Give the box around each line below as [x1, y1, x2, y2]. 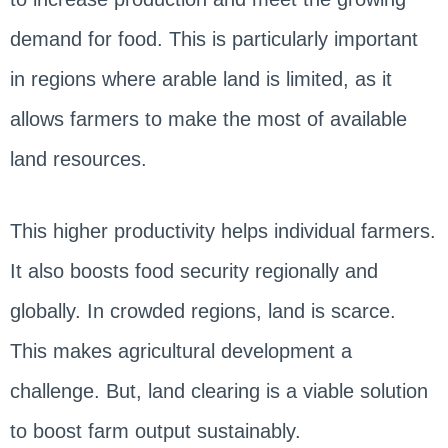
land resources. [9, 147, 147, 170]
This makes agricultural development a [9, 339, 352, 362]
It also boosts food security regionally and [9, 259, 378, 282]
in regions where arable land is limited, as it [9, 67, 392, 90]
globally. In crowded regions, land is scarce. [9, 299, 396, 322]
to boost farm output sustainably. [9, 419, 307, 442]
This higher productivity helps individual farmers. [9, 219, 436, 242]
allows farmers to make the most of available [9, 107, 407, 130]
